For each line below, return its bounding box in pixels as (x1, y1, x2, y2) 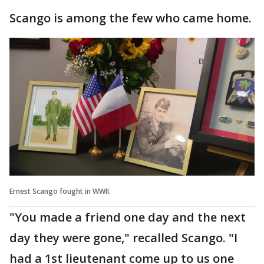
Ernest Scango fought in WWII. (9, 186, 111, 196)
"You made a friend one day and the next (9, 209, 246, 225)
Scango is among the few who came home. (9, 10, 252, 26)
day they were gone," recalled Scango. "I (9, 229, 237, 246)
